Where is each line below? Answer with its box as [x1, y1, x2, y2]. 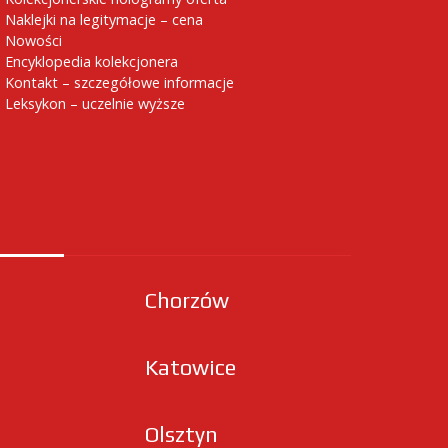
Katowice [145, 355, 236, 380]
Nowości [5, 31, 62, 50]
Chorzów [145, 288, 229, 313]
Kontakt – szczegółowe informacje [5, 73, 234, 92]
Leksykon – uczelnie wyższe [5, 94, 185, 113]
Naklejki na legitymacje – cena [5, 10, 203, 29]
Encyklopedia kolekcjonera [5, 52, 178, 71]
